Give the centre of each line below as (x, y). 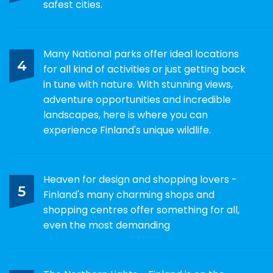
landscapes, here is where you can (126, 115)
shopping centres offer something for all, (141, 210)
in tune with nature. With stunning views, (138, 84)
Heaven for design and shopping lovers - (140, 179)
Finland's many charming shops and (129, 195)
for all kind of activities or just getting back (144, 69)
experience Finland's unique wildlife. (127, 130)
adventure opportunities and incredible (137, 100)
